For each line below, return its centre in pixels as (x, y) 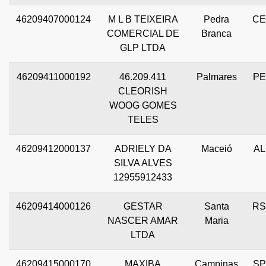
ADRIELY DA (143, 148)
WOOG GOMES (143, 105)
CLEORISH (143, 91)
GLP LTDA (143, 47)
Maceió (216, 148)
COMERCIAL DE (143, 33)
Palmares (216, 77)
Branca (216, 33)
